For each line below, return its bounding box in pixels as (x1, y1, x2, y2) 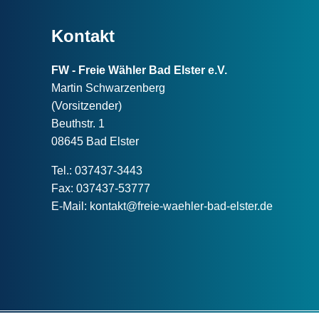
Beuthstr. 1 (51, 117, 105, 130)
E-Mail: (51, 200, 90, 213)
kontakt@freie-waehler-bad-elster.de (90, 200, 273, 213)
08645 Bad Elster (51, 135, 139, 148)
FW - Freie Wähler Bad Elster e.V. (51, 64, 227, 77)
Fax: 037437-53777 (51, 182, 150, 195)
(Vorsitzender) (51, 100, 122, 113)
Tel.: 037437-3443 (51, 164, 142, 177)
